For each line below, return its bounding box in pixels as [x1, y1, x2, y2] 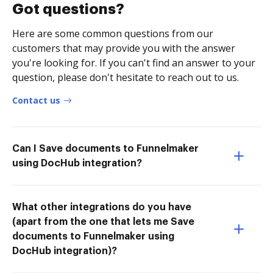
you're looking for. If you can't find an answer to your [12, 55, 255, 69]
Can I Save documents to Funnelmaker [12, 143, 199, 154]
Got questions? [12, 1, 124, 16]
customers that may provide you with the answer [12, 41, 235, 55]
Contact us [12, 94, 60, 106]
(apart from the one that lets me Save [12, 216, 194, 227]
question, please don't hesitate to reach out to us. [12, 70, 239, 84]
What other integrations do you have [12, 202, 191, 212]
